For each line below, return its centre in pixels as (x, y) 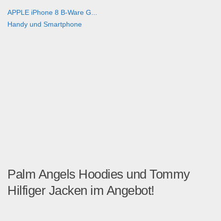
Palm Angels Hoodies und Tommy (99, 174)
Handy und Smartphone (45, 24)
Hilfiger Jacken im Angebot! (81, 191)
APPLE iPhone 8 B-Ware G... (52, 13)
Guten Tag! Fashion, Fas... (49, 212)
